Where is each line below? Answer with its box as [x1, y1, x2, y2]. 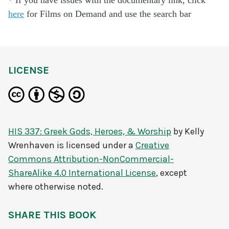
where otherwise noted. [8, 181, 103, 192]
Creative [135, 140, 169, 151]
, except [156, 167, 187, 178]
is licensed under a [55, 140, 135, 151]
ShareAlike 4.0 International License [8, 167, 156, 178]
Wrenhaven [8, 140, 55, 151]
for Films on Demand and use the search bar [24, 8, 191, 19]
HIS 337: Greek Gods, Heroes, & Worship [8, 126, 171, 137]
